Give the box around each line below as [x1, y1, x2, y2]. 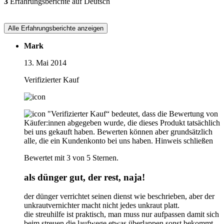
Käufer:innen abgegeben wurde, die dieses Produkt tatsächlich [24, 118, 220, 127]
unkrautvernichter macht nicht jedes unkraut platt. [24, 201, 179, 210]
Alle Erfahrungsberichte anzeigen [8, 24, 103, 32]
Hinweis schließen [155, 136, 213, 145]
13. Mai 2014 [24, 58, 66, 67]
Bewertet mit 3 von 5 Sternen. [24, 153, 118, 162]
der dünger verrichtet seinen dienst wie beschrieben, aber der [24, 192, 214, 201]
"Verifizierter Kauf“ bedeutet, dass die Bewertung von [47, 109, 218, 118]
